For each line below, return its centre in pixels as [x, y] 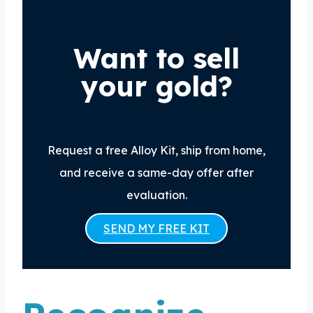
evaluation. [156, 195]
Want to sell [156, 58]
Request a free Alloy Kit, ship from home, [156, 150]
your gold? [156, 86]
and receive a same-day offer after [156, 172]
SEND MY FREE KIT [156, 228]
